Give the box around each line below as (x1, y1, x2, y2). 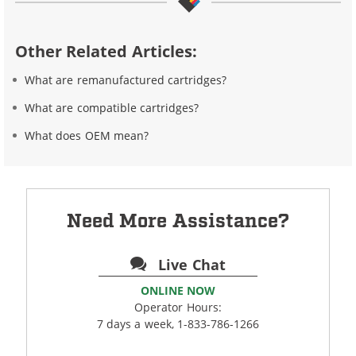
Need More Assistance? (67, 208, 289, 234)
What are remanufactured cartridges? (25, 72, 227, 87)
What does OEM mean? (25, 127, 149, 143)
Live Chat (153, 254, 226, 274)
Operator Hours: (134, 299, 222, 315)
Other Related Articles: (15, 40, 197, 62)
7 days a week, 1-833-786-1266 (96, 315, 260, 331)
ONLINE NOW (141, 282, 215, 298)
